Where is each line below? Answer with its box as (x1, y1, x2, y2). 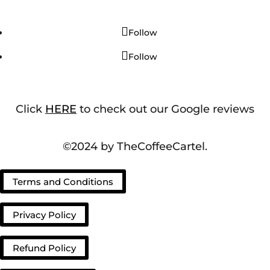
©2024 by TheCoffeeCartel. (63, 139, 207, 153)
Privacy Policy (13, 209, 76, 221)
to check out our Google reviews (77, 102, 254, 116)
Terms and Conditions (13, 175, 113, 187)
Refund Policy (13, 242, 76, 254)
